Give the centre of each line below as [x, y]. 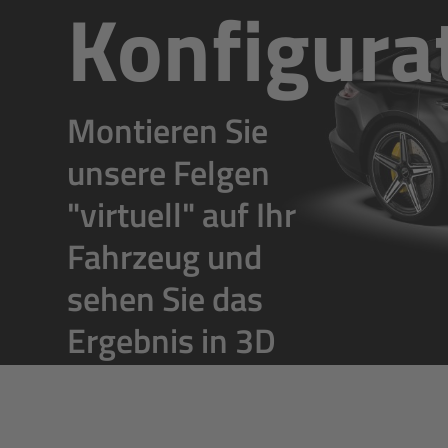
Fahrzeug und [165, 255]
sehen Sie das [165, 297]
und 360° [136, 381]
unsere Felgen [169, 171]
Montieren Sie [168, 129]
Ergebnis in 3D [172, 339]
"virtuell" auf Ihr [182, 213]
